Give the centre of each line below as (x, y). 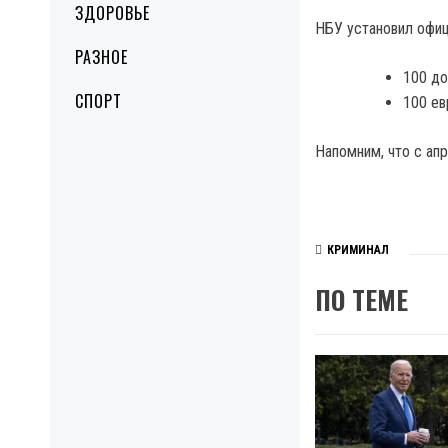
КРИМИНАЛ (358, 250)
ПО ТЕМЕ (361, 299)
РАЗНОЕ (101, 57)
